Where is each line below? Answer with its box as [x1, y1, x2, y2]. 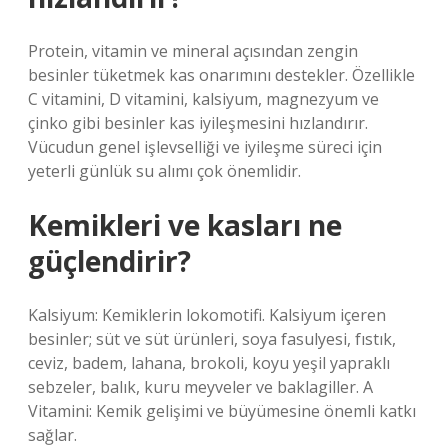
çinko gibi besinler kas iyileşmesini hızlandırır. [28, 112, 368, 134]
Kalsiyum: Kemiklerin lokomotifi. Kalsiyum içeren [28, 304, 386, 326]
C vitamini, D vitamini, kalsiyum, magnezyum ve [28, 88, 379, 110]
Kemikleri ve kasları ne [28, 206, 342, 244]
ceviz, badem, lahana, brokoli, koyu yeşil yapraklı [28, 352, 390, 374]
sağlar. [28, 424, 77, 446]
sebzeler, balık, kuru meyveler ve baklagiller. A [28, 376, 373, 398]
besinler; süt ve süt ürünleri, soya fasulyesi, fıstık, [28, 328, 396, 350]
